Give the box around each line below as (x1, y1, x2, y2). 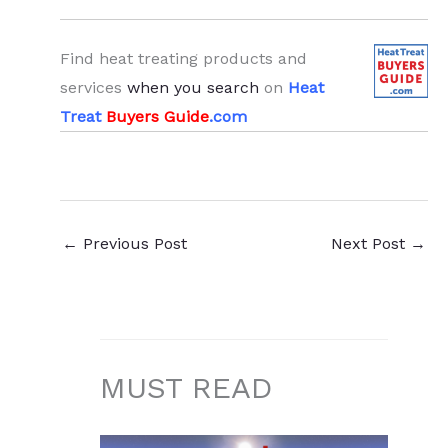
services (60, 78, 127, 98)
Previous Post (78, 234, 187, 254)
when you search (127, 78, 259, 98)
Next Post (331, 234, 410, 254)
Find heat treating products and (60, 49, 307, 69)
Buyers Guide (106, 107, 209, 127)
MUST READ (100, 369, 272, 405)
